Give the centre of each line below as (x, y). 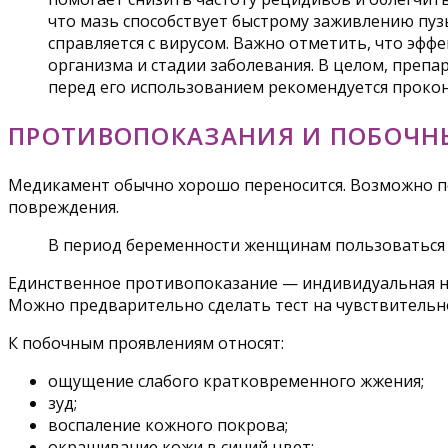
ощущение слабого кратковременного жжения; (236, 381)
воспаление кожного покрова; (168, 425)
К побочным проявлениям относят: (146, 343)
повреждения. (63, 207)
